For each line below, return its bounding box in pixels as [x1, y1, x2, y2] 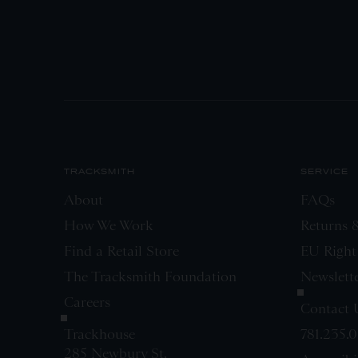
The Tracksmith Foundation [64, 268, 237, 284]
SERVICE [300, 165, 348, 176]
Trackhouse [64, 325, 135, 342]
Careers [64, 293, 110, 310]
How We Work [64, 217, 153, 233]
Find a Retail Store [64, 242, 179, 259]
